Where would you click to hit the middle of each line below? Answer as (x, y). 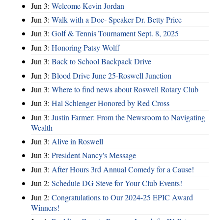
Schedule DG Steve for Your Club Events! (117, 183)
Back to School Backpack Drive (101, 61)
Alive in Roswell (77, 141)
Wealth (42, 127)
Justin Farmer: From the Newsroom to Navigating (128, 117)
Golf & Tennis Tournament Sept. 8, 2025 (115, 33)
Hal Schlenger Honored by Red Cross (110, 103)
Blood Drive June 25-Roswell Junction (111, 75)
